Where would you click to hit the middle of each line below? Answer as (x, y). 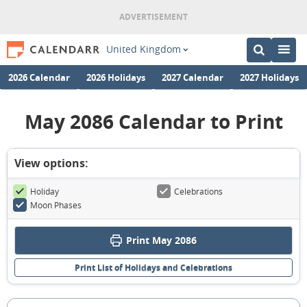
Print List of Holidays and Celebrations (153, 268)
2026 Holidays (116, 77)
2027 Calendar (193, 77)
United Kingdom (143, 49)
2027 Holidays (269, 77)
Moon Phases (56, 205)
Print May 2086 (161, 240)
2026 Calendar (39, 77)
